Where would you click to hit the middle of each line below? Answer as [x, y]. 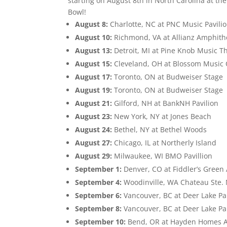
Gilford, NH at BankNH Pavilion [166, 103]
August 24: [94, 129]
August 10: [94, 37]
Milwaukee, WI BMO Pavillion [165, 156]
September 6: [99, 195]
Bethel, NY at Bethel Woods [161, 129]
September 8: [99, 209]
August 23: [94, 116]
